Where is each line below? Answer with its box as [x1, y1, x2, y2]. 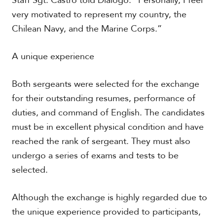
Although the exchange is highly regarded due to [11, 191, 207, 204]
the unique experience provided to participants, [11, 206, 201, 218]
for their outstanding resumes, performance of [11, 92, 195, 105]
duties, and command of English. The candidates [11, 107, 205, 119]
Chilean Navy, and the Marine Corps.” [11, 23, 162, 35]
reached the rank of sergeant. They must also [11, 135, 190, 147]
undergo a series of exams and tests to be [11, 149, 179, 162]
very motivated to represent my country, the [11, 8, 186, 21]
